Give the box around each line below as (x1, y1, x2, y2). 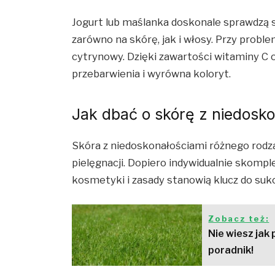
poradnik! (208, 244, 254, 257)
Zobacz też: (208, 214, 269, 224)
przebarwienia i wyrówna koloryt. (72, 68, 234, 80)
